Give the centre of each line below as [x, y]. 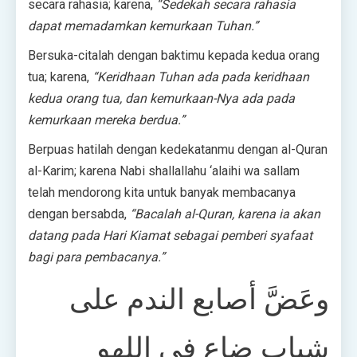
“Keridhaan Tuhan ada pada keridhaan [201, 77]
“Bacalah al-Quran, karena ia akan [225, 214]
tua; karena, [60, 77]
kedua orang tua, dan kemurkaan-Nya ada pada [161, 99]
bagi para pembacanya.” [96, 257]
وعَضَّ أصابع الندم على [199, 300]
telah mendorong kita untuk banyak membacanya [162, 193]
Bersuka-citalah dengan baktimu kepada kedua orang [174, 56]
